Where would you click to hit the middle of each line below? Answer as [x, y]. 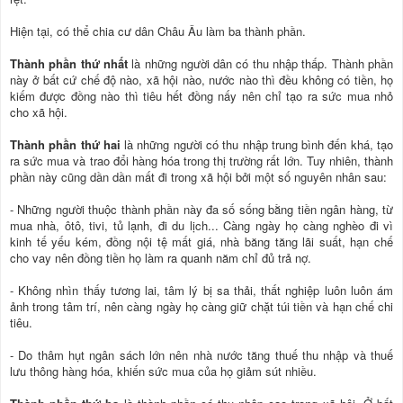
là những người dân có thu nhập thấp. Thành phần [260, 63]
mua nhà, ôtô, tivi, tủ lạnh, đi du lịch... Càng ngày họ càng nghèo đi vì [201, 225]
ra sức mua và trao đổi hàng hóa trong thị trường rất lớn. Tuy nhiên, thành [201, 160]
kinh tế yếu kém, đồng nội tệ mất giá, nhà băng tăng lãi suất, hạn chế [201, 241]
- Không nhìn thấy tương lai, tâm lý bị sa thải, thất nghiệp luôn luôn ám [201, 290]
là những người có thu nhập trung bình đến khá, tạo [257, 144]
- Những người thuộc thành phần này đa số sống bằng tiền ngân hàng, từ [201, 209]
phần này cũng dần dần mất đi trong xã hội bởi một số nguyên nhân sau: [198, 176]
